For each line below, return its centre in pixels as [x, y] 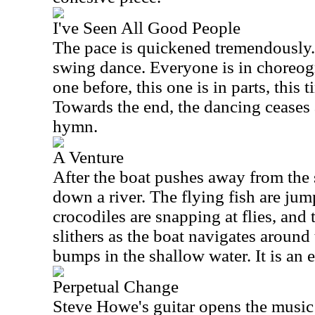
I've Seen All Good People [147, 28]
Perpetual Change [116, 287]
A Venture [88, 157]
